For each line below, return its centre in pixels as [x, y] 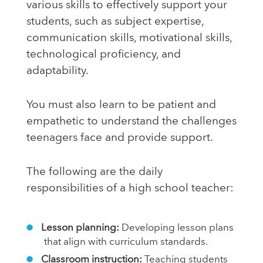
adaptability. [58, 71]
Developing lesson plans [176, 228]
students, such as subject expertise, [115, 22]
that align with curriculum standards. [126, 242]
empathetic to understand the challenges [131, 122]
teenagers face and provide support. [120, 138]
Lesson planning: [80, 228]
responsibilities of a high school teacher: [130, 188]
